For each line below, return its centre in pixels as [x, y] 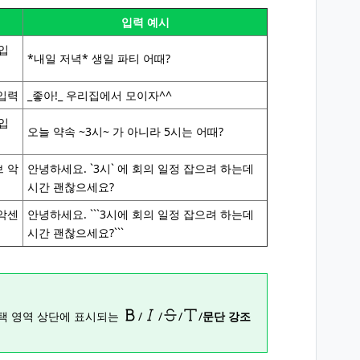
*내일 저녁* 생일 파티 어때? [99, 58]
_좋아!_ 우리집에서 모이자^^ [100, 95]
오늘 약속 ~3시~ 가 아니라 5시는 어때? [125, 131]
